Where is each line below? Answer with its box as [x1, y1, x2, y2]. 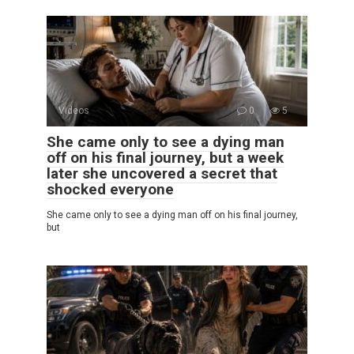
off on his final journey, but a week [47, 148, 284, 167]
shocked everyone [47, 179, 174, 198]
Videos [58, 104, 89, 116]
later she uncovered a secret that [47, 164, 277, 183]
